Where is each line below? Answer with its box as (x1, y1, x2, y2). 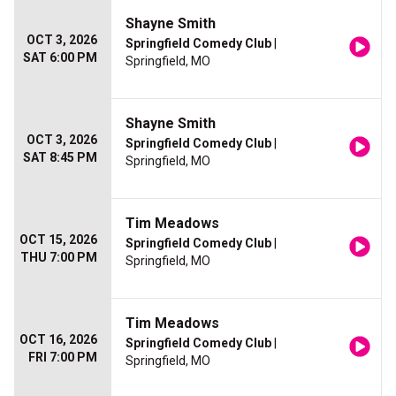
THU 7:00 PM (20, 250, 97, 264)
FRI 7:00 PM (28, 350, 97, 364)
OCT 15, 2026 (19, 232, 97, 247)
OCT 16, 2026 (19, 332, 97, 346)
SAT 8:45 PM (23, 150, 97, 164)
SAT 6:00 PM (23, 50, 97, 65)
